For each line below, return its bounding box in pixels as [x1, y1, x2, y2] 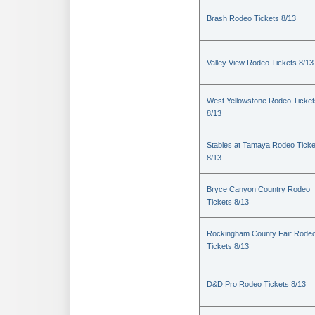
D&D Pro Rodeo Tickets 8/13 [207, 280, 306, 288]
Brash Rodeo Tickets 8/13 [207, 14, 296, 22]
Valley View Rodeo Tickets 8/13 [207, 58, 314, 67]
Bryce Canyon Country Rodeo [207, 185, 310, 193]
